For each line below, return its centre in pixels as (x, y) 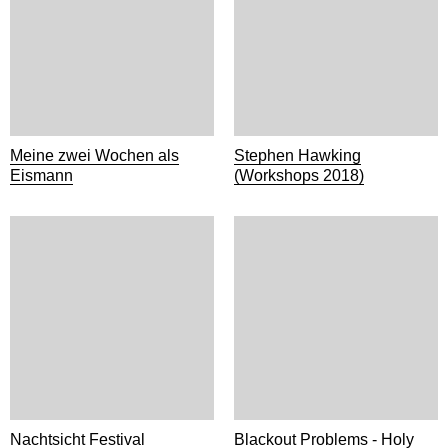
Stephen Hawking (297, 155)
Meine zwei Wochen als (94, 155)
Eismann (41, 175)
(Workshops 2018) (299, 175)
